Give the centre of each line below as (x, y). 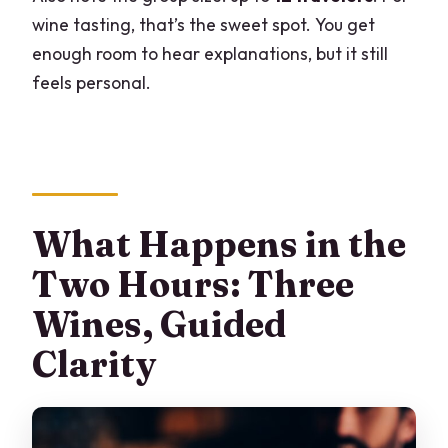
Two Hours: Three (193, 283)
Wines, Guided (159, 323)
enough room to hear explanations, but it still (210, 53)
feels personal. (92, 82)
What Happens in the (219, 243)
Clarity (94, 363)
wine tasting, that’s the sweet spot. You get (204, 24)
